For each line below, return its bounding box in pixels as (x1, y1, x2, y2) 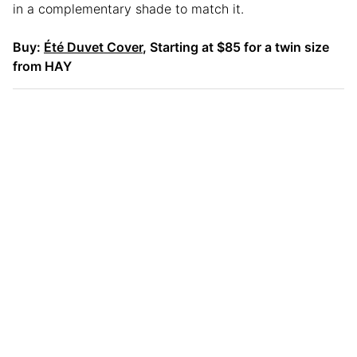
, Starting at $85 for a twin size (143, 39, 329, 56)
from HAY (13, 58, 72, 75)
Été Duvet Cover (44, 39, 143, 56)
